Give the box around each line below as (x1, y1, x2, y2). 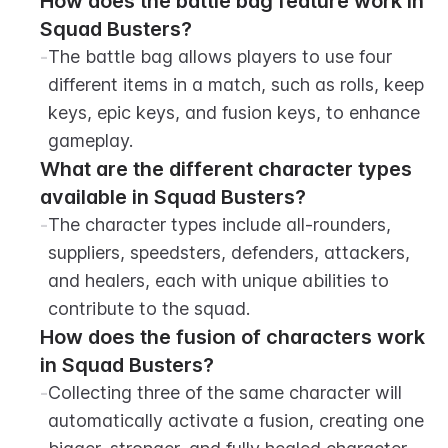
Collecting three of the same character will (48, 382, 402, 403)
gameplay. (48, 130, 133, 151)
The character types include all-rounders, (48, 214, 391, 235)
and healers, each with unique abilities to (48, 270, 389, 291)
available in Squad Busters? (40, 185, 306, 209)
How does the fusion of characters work (40, 325, 425, 349)
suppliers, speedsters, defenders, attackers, (48, 242, 410, 263)
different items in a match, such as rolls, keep (48, 74, 424, 95)
